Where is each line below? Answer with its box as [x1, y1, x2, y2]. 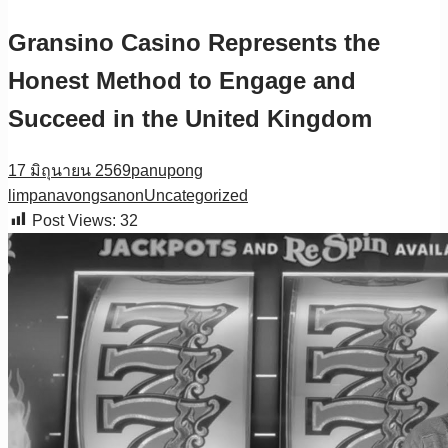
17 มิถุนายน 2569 [8, 161, 131, 179]
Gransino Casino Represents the [8, 28, 380, 56]
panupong [131, 161, 203, 179]
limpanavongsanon [8, 186, 144, 204]
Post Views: [32, 211, 116, 229]
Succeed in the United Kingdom [8, 104, 372, 132]
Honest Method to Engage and [8, 66, 356, 94]
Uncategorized [144, 186, 248, 204]
